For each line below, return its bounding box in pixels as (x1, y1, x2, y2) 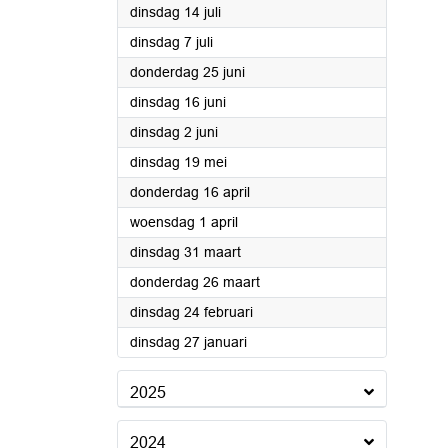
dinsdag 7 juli (130, 34, 213, 50)
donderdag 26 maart (130, 274, 260, 290)
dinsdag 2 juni (130, 124, 218, 140)
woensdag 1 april (130, 214, 238, 230)
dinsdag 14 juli (130, 4, 221, 20)
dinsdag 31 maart (130, 244, 241, 260)
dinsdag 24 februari (130, 304, 253, 320)
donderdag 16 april (130, 184, 250, 200)
